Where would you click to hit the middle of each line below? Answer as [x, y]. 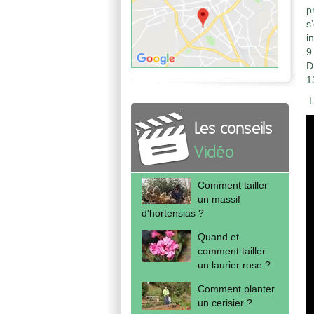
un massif [219, 199]
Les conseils [233, 129]
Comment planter [236, 289]
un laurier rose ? [234, 265]
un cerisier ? [225, 303]
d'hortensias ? [173, 213]
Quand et [218, 237]
